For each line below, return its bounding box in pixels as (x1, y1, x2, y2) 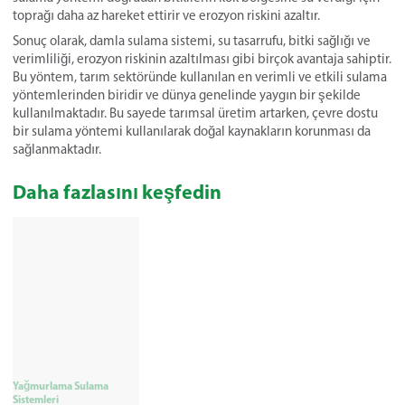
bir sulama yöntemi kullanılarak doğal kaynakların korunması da (13, 122, 371, 139)
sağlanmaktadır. (13, 140, 101, 157)
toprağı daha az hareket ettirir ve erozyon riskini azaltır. (13, 6, 320, 24)
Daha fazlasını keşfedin (13, 178, 221, 204)
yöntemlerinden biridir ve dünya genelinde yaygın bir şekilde (13, 86, 361, 103)
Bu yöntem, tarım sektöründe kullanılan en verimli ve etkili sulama (13, 68, 387, 85)
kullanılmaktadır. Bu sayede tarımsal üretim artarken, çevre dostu (13, 104, 378, 121)
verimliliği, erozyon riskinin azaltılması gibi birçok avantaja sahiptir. (13, 50, 391, 67)
